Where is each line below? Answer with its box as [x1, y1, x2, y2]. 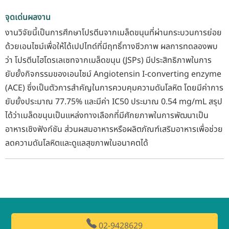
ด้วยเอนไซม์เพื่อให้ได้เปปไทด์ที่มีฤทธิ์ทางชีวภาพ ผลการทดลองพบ [5, 40, 218, 53]
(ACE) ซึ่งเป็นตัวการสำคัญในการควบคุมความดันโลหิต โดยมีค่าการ [5, 81, 223, 94]
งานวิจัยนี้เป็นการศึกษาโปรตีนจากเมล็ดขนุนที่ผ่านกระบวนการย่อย [5, 26, 222, 39]
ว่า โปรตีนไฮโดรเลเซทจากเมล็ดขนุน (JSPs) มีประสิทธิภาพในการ [5, 54, 212, 66]
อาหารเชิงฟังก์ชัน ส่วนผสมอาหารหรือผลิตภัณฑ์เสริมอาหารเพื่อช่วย [5, 123, 223, 135]
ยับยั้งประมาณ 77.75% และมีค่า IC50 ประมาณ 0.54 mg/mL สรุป [5, 95, 222, 108]
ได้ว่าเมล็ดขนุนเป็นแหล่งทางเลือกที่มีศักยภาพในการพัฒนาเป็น [5, 109, 209, 122]
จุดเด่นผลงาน [5, 11, 51, 24]
